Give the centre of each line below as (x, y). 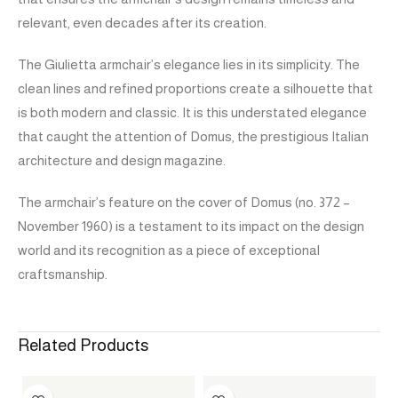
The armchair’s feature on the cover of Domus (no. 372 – (184, 203)
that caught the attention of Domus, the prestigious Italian (193, 137)
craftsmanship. (63, 275)
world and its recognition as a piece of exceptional (169, 251)
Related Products (83, 346)
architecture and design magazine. (122, 161)
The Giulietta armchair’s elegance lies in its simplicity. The (189, 65)
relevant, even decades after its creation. (142, 23)
